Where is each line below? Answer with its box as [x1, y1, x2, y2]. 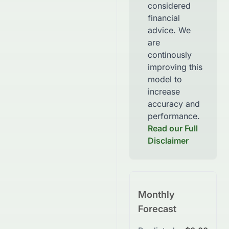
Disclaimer [148, 135, 189, 146]
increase [148, 86, 180, 97]
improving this [148, 62, 202, 72]
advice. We [148, 25, 191, 35]
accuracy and [148, 99, 200, 109]
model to [148, 74, 182, 84]
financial [148, 13, 180, 23]
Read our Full [148, 123, 198, 133]
